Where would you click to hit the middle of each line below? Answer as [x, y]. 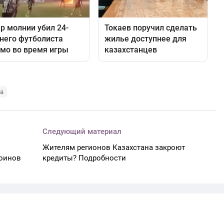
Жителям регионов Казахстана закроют [114, 147]
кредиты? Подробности [84, 158]
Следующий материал [82, 131]
